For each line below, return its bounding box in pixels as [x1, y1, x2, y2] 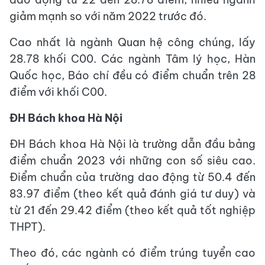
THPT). [9, 220, 46, 234]
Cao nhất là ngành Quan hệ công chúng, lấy [9, 35, 256, 50]
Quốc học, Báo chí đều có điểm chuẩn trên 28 [9, 69, 256, 83]
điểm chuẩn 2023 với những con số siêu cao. [9, 154, 256, 168]
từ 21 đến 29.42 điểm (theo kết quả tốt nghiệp [9, 203, 256, 218]
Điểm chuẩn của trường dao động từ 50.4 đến [9, 170, 256, 185]
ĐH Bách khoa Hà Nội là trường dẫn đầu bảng [9, 137, 256, 151]
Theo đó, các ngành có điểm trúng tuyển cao [9, 246, 256, 260]
